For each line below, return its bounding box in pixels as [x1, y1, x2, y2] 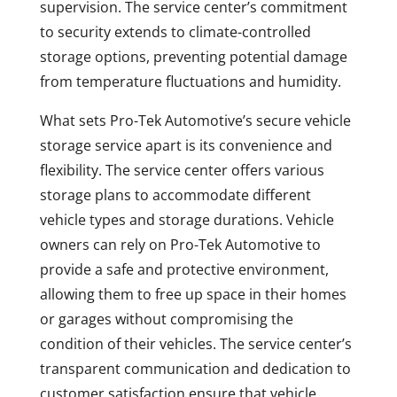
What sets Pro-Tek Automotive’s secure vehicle [39, 111, 351, 131]
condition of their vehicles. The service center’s [39, 334, 352, 354]
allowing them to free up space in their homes [39, 284, 346, 305]
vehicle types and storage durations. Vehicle [39, 210, 334, 230]
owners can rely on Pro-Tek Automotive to [39, 235, 321, 255]
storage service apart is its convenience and [39, 136, 332, 156]
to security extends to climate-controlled [39, 22, 311, 43]
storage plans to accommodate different [39, 185, 311, 206]
